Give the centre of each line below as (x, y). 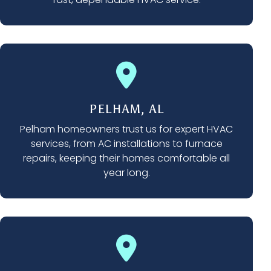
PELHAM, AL (126, 109)
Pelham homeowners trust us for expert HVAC (126, 129)
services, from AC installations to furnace (126, 144)
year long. (126, 173)
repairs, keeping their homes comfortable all (126, 158)
